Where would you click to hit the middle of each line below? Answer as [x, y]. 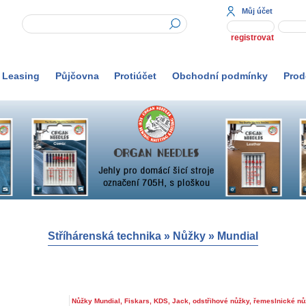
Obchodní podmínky [220, 76]
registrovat [252, 37]
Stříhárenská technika [105, 236]
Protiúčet [136, 76]
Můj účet [258, 11]
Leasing [20, 76]
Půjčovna [77, 76]
